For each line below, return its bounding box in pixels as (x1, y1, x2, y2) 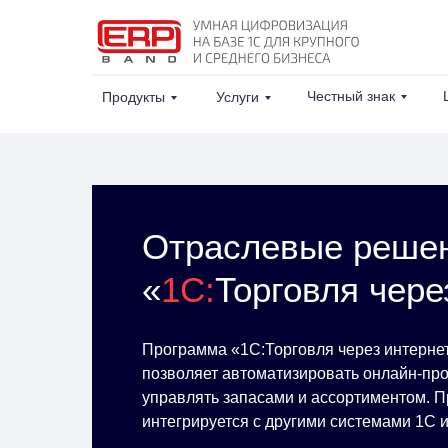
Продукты (102, 89, 165, 105)
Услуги (216, 89, 259, 105)
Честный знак (307, 88, 395, 104)
